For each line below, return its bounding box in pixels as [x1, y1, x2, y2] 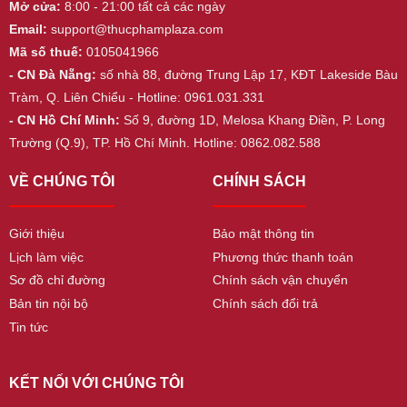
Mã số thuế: [8, 45, 86, 60]
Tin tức [8, 319, 48, 334]
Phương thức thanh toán [212, 249, 353, 264]
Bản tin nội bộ [8, 296, 88, 312]
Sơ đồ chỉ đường [8, 273, 105, 288]
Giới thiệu [8, 226, 65, 242]
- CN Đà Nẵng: [8, 67, 96, 83]
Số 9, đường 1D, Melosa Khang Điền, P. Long [119, 113, 385, 128]
